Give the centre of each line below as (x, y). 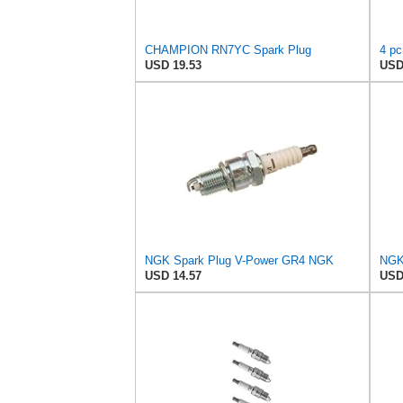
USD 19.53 (173, 66)
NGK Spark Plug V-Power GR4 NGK (239, 261)
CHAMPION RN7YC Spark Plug (228, 50)
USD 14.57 (173, 276)
